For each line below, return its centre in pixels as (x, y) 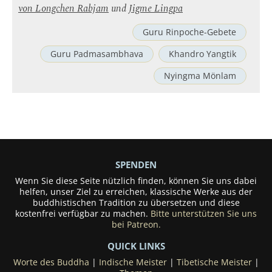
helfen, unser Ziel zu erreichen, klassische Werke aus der (136, 192)
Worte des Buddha (51, 262)
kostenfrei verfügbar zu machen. (83, 214)
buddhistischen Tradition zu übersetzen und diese (136, 203)
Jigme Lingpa (156, 9)
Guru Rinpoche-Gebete (189, 32)
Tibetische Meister (214, 262)
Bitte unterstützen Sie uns (204, 214)
